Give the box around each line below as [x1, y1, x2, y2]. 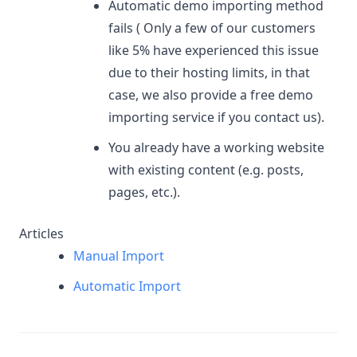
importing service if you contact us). [108, 108, 324, 126]
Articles [18, 224, 64, 242]
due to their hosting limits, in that [108, 63, 310, 81]
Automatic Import [73, 277, 181, 295]
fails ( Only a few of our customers [108, 18, 316, 37]
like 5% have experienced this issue [108, 41, 319, 59]
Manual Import [73, 246, 164, 265]
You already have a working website [108, 138, 324, 156]
